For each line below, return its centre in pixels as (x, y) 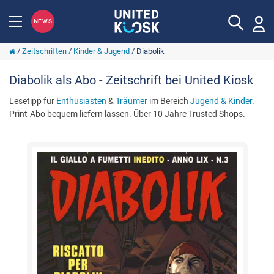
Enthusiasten (81, 101)
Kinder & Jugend (101, 51)
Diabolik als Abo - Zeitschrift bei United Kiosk (131, 80)
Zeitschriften (44, 51)
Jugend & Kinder (221, 101)
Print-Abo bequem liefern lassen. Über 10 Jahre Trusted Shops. (127, 114)
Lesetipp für (33, 101)
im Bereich (169, 101)
